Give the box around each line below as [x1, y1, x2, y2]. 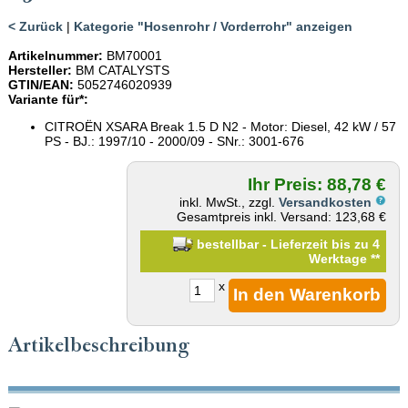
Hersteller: [7, 62, 72, 77]
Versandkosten [279, 194, 376, 209]
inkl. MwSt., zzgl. [179, 194, 280, 209]
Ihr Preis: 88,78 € [248, 174, 387, 194]
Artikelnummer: [7, 47, 103, 63]
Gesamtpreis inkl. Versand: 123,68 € [177, 209, 387, 224]
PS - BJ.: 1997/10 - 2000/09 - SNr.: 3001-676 [44, 133, 304, 148]
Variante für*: [7, 91, 88, 107]
